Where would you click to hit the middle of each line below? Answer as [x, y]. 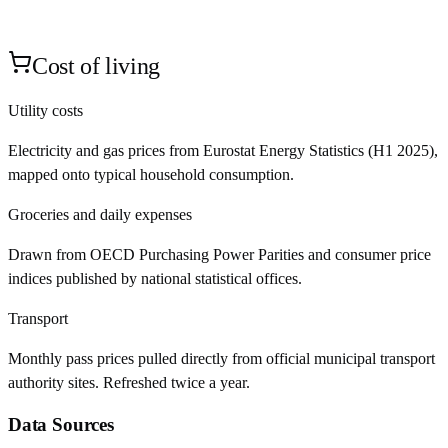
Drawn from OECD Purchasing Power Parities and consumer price [219, 254]
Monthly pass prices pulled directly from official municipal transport [221, 358]
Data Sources [61, 425]
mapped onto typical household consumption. [151, 174]
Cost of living [96, 65]
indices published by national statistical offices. [155, 278]
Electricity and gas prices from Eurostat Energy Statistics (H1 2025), [223, 150]
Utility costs [45, 110]
